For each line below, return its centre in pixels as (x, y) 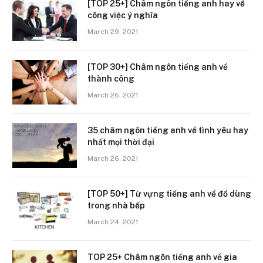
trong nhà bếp (116, 205)
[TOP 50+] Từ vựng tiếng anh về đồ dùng (169, 193)
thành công (111, 78)
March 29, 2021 (113, 31)
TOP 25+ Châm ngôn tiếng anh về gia (162, 257)
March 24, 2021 (113, 222)
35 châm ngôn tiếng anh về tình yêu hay (168, 130)
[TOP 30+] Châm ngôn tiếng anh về (158, 67)
